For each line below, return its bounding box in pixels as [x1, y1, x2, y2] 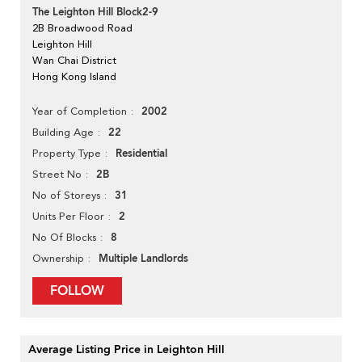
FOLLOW [50, 282, 104, 301]
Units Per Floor [32, 210, 104, 223]
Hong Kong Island [32, 70, 116, 83]
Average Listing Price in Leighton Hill [28, 342, 225, 358]
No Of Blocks [32, 231, 96, 244]
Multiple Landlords [99, 251, 188, 267]
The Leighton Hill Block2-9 [32, 5, 158, 20]
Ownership [32, 252, 84, 265]
